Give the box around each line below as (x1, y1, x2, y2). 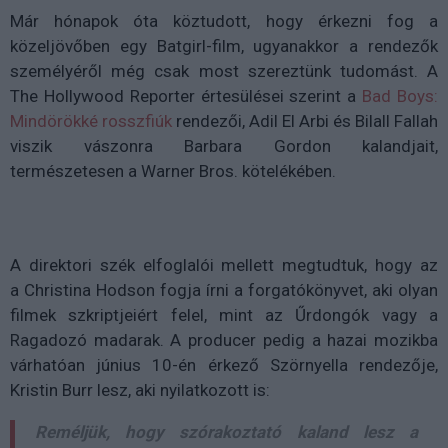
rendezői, (172, 110, 249, 131)
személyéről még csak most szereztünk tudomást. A (10, 60, 438, 81)
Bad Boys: (362, 85, 439, 106)
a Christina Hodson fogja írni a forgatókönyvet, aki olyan (10, 279, 438, 300)
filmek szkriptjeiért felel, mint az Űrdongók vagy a (10, 304, 438, 325)
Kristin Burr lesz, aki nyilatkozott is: (10, 379, 274, 400)
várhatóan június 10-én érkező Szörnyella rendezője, (10, 354, 438, 375)
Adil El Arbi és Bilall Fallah (249, 110, 438, 131)
